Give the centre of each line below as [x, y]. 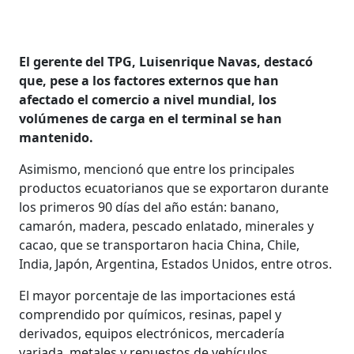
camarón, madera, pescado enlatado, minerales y [167, 226]
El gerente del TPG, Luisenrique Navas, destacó [166, 61]
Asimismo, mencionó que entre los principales [157, 169]
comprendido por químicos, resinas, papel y [151, 314]
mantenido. [56, 137]
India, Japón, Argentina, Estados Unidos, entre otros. [176, 264]
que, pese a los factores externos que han [149, 80]
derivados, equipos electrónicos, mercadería [152, 333]
